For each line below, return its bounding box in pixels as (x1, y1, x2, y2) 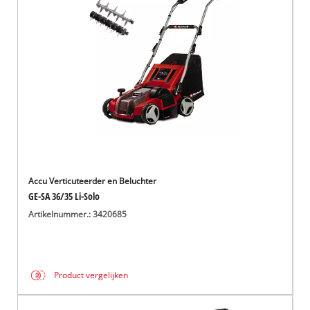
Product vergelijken (54, 270, 129, 281)
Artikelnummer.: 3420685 (28, 209, 127, 220)
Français (44, 26, 71, 35)
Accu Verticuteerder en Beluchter (28, 175, 157, 186)
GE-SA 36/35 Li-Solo (28, 189, 100, 203)
